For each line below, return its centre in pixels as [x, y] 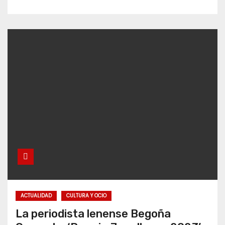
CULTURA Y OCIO [86, 196]
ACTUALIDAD [36, 196]
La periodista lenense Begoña [93, 214]
